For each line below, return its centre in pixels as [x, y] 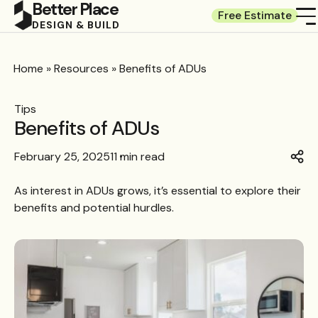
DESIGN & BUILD [76, 25]
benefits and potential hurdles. [94, 208]
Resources [82, 68]
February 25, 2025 [62, 157]
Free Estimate [255, 15]
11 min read [137, 157]
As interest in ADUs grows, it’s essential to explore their [158, 191]
